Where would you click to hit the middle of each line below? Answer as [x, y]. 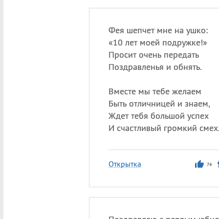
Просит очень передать [153, 55]
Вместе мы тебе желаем [155, 91]
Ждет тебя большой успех [158, 116]
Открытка [125, 164]
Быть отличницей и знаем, [159, 103]
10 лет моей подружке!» [160, 42]
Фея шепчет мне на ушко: [158, 30]
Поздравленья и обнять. [155, 67]
